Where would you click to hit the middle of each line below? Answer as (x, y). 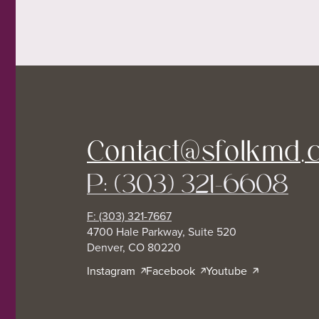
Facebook (171, 271)
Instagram (111, 271)
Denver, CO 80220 (134, 247)
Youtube (227, 271)
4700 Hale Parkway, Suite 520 (162, 231)
